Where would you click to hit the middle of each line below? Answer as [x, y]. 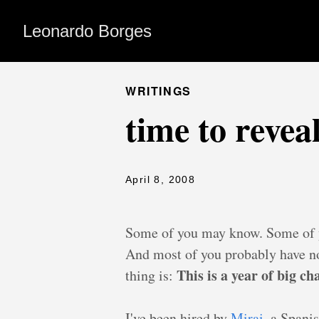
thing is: [151, 275]
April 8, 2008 [161, 179]
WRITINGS [158, 91]
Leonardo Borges [87, 31]
